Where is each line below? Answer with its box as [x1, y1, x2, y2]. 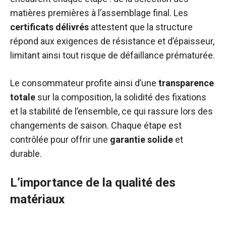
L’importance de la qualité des [10, 176, 176, 190]
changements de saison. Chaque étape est [10, 120, 182, 131]
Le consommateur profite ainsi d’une [10, 78, 158, 88]
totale [10, 92, 35, 102]
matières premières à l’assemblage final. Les [10, 8, 188, 18]
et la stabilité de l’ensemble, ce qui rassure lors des [10, 106, 213, 117]
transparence [158, 78, 214, 88]
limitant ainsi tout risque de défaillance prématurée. [10, 50, 215, 61]
